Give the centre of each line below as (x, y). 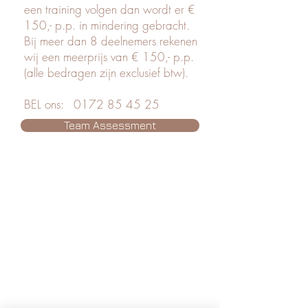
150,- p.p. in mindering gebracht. (107, 25)
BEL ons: (49, 104)
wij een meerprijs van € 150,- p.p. (109, 57)
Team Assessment (110, 125)
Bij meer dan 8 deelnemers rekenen (111, 41)
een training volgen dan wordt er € (110, 9)
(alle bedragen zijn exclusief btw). (106, 73)
